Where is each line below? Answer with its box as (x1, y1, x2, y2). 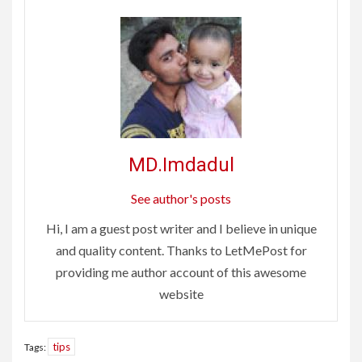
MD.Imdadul (128, 153, 234, 176)
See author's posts (131, 190, 231, 206)
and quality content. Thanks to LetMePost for (55, 242, 307, 258)
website (158, 285, 204, 301)
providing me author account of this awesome (56, 263, 306, 280)
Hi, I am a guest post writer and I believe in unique (45, 220, 317, 236)
